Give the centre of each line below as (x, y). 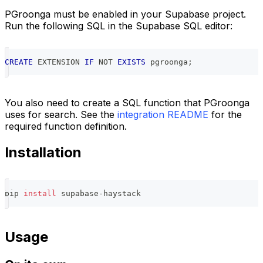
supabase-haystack (99, 194)
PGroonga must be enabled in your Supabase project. (125, 14)
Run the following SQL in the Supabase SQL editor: (119, 26)
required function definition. (66, 127)
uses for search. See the (61, 115)
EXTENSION (59, 62)
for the (225, 115)
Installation (43, 153)
